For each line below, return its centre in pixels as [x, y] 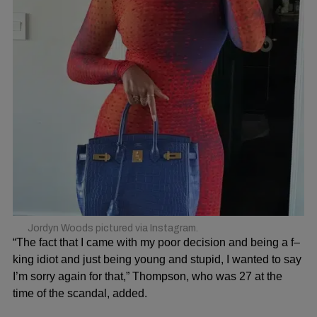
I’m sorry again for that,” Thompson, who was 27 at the [148, 276]
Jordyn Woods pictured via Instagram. [113, 228]
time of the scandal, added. [80, 293]
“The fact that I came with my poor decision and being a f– [156, 242]
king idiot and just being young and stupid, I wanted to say [157, 259]
